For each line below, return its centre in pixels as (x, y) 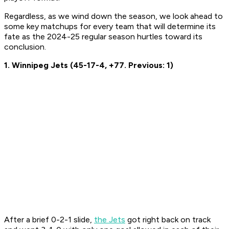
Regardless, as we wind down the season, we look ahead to (113, 16)
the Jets (110, 220)
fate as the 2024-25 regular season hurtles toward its (103, 37)
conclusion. (26, 47)
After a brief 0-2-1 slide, (49, 220)
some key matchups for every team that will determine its (110, 27)
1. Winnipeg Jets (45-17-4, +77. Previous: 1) (89, 65)
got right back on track (168, 220)
